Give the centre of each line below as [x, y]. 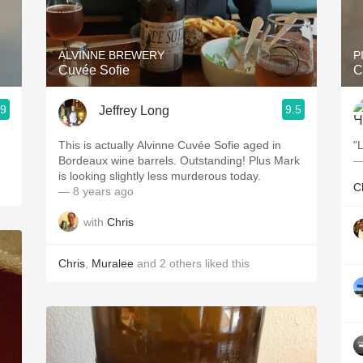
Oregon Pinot [181, 81]
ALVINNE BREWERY [111, 55]
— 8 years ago [96, 191]
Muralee [113, 263]
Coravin [181, 116]
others [186, 263]
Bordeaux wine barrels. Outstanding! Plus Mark [179, 160]
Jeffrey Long [134, 110]
